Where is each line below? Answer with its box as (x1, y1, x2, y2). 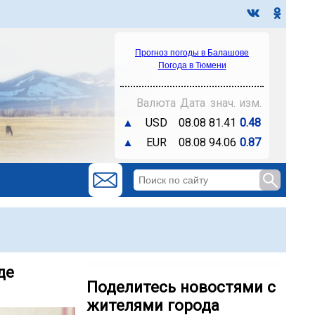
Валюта (136, 96, 176, 110)
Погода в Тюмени (157, 60, 226, 70)
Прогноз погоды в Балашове (135, 48, 249, 58)
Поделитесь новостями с (86, 278, 276, 297)
